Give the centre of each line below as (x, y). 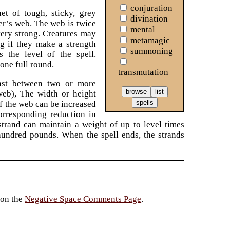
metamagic (150, 40)
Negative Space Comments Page (83, 199)
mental (142, 29)
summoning (151, 51)
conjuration (151, 8)
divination (149, 18)
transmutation (143, 72)
